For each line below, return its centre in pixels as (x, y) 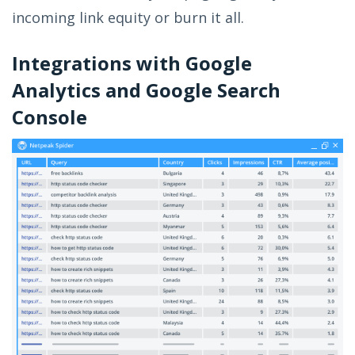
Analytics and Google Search (146, 90)
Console (50, 117)
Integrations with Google (132, 63)
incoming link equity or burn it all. (128, 18)
